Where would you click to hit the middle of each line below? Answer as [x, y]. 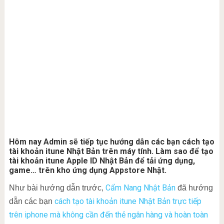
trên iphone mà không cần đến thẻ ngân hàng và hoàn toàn [108, 215]
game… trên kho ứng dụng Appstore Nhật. [87, 170]
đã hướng [194, 188]
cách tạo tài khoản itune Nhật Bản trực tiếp [128, 201]
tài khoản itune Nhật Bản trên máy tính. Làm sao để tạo [111, 151]
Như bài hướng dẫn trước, [57, 188]
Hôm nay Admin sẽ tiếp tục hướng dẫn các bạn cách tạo [111, 142]
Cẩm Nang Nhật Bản [140, 188]
